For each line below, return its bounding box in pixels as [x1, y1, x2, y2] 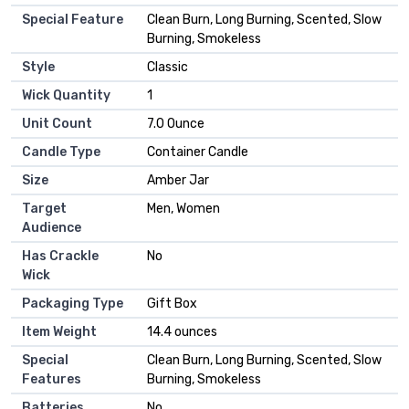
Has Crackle [22, 247, 99, 264]
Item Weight [22, 323, 97, 340]
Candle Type [22, 143, 100, 160]
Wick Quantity [22, 87, 110, 103]
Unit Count [22, 115, 92, 131]
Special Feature [22, 11, 123, 27]
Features [22, 371, 81, 387]
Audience [22, 219, 81, 236]
